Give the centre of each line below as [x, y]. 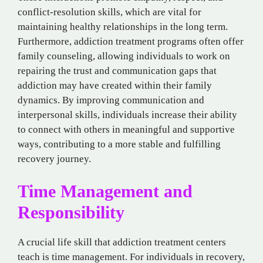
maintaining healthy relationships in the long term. [123, 26]
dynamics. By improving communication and [111, 100]
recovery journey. [54, 159]
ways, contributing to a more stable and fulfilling [119, 144]
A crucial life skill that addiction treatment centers [122, 242]
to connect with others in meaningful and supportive [126, 129]
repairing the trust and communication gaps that [117, 70]
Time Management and [105, 191]
